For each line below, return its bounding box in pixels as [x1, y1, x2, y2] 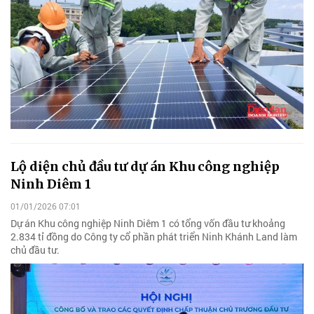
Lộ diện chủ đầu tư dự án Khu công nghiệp [11, 158, 280, 175]
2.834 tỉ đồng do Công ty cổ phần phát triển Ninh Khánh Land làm [11, 229, 297, 243]
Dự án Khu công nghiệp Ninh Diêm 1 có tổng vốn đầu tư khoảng [11, 216, 285, 230]
